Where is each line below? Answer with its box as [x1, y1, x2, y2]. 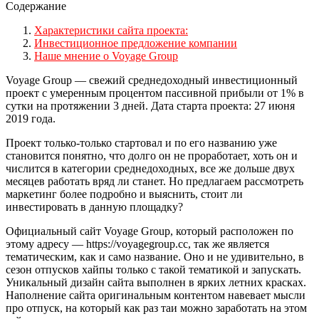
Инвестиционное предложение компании [34, 36, 237, 49]
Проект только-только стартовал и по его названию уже [6, 136, 277, 149]
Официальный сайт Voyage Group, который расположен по [6, 224, 293, 237]
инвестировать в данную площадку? [6, 200, 183, 213]
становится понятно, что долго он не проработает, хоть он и [6, 149, 298, 162]
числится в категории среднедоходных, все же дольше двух [6, 162, 295, 174]
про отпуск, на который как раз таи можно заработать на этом [6, 301, 307, 314]
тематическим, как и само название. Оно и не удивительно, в [6, 250, 304, 263]
